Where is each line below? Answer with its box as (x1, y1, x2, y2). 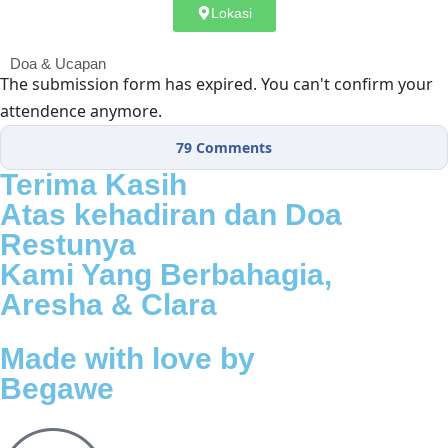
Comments (192, 137, 272, 157)
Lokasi (210, 4, 252, 21)
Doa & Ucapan (10, 54, 106, 72)
